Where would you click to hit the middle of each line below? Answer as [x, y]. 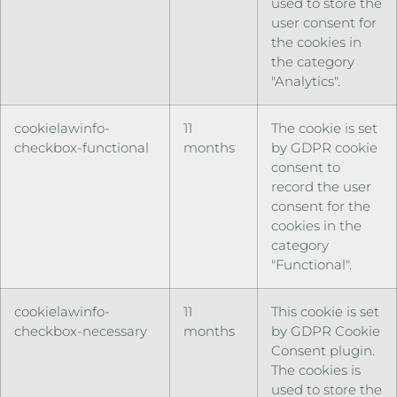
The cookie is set [324, 128]
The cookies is [316, 370]
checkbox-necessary [81, 331]
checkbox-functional [82, 147]
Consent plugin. [323, 350]
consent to [306, 167]
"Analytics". [306, 81]
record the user [321, 186]
